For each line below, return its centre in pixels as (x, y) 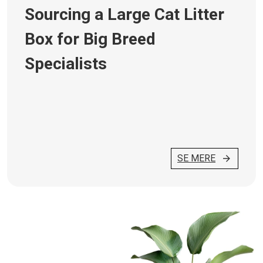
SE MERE (196, 158)
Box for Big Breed (90, 39)
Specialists (66, 64)
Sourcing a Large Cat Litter (124, 14)
